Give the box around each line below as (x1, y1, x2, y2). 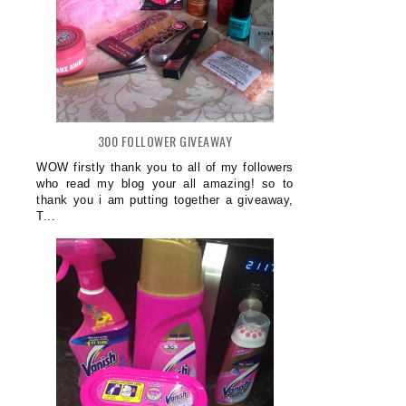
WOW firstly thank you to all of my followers (36, 159, 294, 174)
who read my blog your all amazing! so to (36, 176, 294, 190)
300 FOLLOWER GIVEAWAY (97, 130, 233, 150)
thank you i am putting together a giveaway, (36, 192, 294, 207)
